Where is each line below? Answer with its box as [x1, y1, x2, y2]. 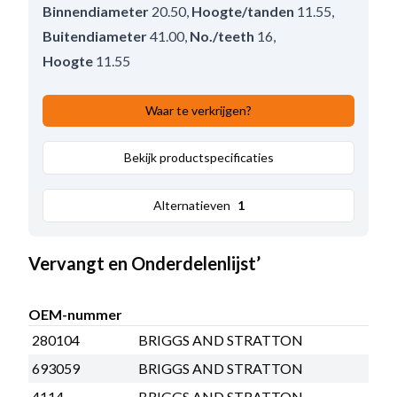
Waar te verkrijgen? [145, 102, 252, 118]
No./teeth [190, 27, 254, 44]
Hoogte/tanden [191, 2, 294, 19]
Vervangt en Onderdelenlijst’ [28, 252, 261, 274]
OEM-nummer [28, 305, 122, 323]
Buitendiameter [43, 27, 147, 44]
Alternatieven [152, 197, 230, 213]
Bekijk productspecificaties [123, 149, 274, 165]
